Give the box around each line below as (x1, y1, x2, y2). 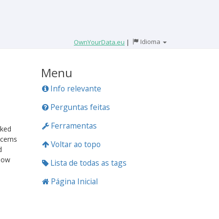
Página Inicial (48, 176, 98, 187)
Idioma (140, 37, 160, 46)
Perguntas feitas (48, 102, 110, 112)
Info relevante (48, 83, 101, 94)
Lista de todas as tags (48, 157, 127, 168)
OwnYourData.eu (74, 37, 125, 46)
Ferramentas (48, 120, 97, 131)
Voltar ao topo (48, 139, 101, 150)
